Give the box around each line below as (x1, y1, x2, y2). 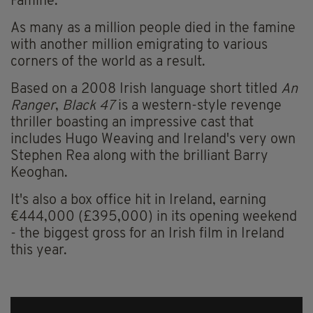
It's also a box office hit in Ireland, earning (10, 194, 266, 208)
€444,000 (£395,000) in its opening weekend (10, 210, 297, 225)
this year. (10, 244, 67, 259)
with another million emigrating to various (10, 38, 268, 53)
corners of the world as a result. (10, 55, 205, 70)
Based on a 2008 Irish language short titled (10, 82, 281, 97)
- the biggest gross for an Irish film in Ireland (10, 227, 284, 242)
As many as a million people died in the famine (10, 22, 296, 36)
